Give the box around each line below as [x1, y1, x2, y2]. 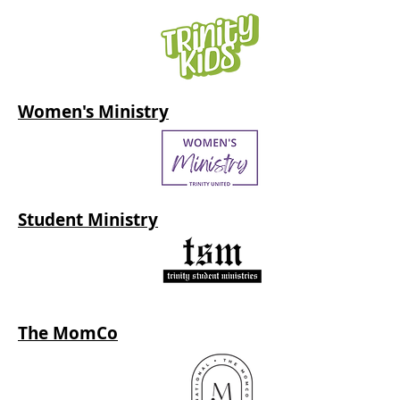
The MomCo [18, 321, 118, 345]
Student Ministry [18, 208, 158, 231]
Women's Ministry [18, 100, 169, 123]
